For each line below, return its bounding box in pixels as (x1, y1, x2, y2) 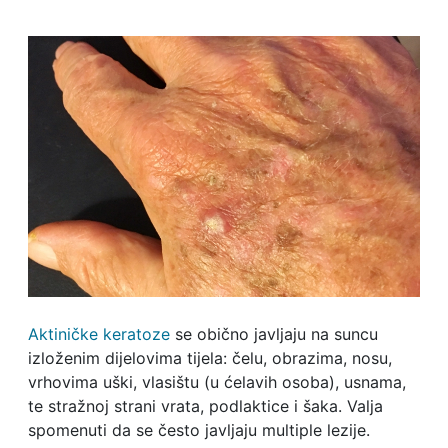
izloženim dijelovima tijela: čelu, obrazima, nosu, (27, 348, 392, 369)
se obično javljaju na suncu (169, 324, 378, 345)
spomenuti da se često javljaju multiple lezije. (27, 420, 370, 441)
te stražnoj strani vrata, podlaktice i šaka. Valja (27, 396, 383, 417)
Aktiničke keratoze (27, 324, 170, 345)
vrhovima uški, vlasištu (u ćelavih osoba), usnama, (27, 372, 406, 393)
